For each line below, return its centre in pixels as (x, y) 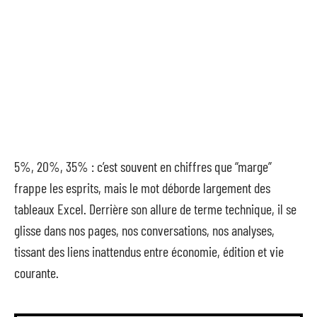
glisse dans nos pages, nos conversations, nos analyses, (144, 230)
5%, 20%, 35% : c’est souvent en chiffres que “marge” (143, 166)
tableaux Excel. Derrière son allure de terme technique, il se (155, 209)
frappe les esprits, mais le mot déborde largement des (142, 188)
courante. (36, 272)
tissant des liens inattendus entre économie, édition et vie (149, 251)
